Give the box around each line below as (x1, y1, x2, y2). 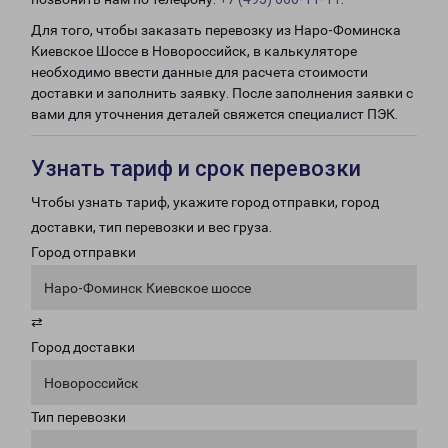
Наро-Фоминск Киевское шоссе (44, 280, 251, 296)
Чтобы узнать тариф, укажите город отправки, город (31, 194, 379, 210)
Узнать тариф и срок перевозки (31, 156, 361, 181)
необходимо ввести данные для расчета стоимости (31, 64, 368, 80)
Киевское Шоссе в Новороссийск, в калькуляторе (31, 43, 357, 59)
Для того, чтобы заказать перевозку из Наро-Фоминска (31, 22, 401, 38)
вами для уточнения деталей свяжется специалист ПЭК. (31, 106, 398, 122)
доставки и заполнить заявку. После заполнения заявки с (31, 85, 413, 101)
